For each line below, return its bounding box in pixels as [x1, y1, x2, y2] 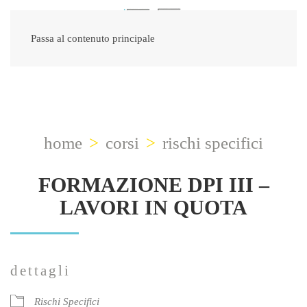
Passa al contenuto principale [31, 33, 155, 44]
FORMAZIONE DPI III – [38, 173, 269, 196]
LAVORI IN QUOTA [60, 196, 247, 219]
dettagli [10, 262, 71, 279]
